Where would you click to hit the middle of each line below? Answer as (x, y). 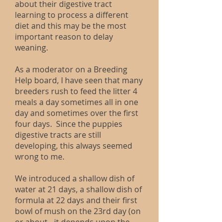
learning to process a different (72, 15)
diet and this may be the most (71, 26)
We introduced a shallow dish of (75, 178)
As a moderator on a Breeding (71, 69)
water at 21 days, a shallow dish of (78, 189)
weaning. (31, 48)
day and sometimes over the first (77, 113)
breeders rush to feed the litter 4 (76, 91)
